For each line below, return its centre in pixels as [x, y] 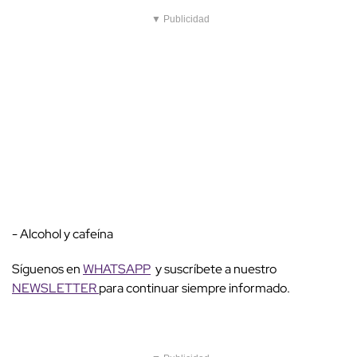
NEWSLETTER [55, 288]
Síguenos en [47, 269]
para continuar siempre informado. [194, 288]
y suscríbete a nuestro [214, 269]
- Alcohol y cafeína [65, 234]
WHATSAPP [117, 269]
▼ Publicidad [180, 20]
